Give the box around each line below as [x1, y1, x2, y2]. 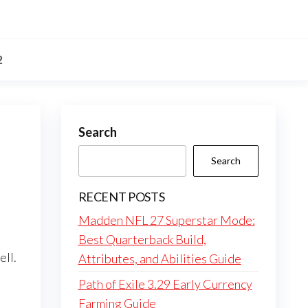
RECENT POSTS [78, 189, 165, 204]
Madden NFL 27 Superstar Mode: [78, 212, 255, 228]
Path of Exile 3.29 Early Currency [78, 276, 252, 291]
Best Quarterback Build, [78, 232, 206, 247]
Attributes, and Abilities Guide [78, 251, 241, 266]
